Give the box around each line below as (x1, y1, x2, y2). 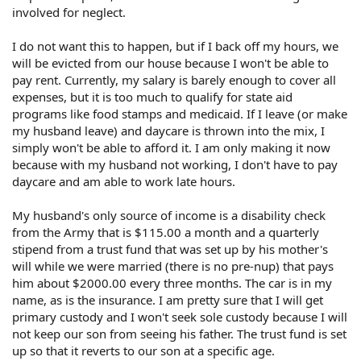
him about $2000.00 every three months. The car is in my (12, 274, 332, 291)
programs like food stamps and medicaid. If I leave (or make (12, 105, 347, 122)
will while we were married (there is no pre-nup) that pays (12, 257, 334, 274)
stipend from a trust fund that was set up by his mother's (12, 240, 328, 257)
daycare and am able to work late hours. (12, 172, 235, 189)
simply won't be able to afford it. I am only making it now (12, 139, 330, 156)
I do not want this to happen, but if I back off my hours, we (12, 37, 338, 54)
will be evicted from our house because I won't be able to (12, 54, 329, 71)
